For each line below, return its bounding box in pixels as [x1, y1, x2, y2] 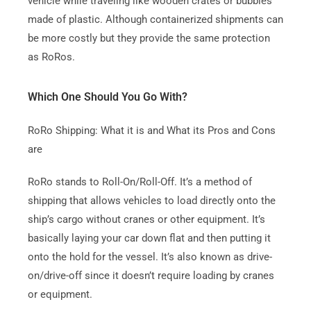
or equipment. [27, 287, 92, 301]
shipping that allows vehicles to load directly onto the [27, 194, 276, 207]
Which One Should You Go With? [27, 90, 187, 103]
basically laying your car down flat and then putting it [27, 231, 271, 244]
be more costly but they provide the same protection [27, 31, 270, 44]
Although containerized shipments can [105, 12, 283, 26]
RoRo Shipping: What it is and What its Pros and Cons [27, 124, 276, 137]
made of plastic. [27, 12, 103, 26]
